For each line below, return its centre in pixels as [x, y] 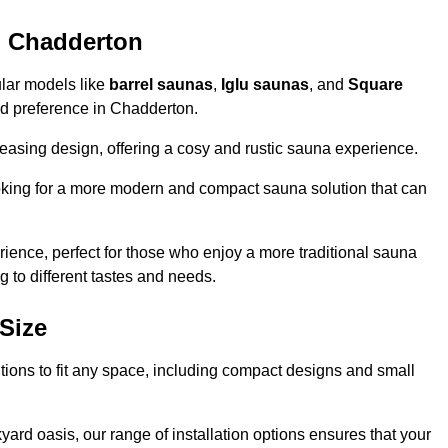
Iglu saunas [265, 85]
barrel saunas [161, 85]
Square [375, 85]
